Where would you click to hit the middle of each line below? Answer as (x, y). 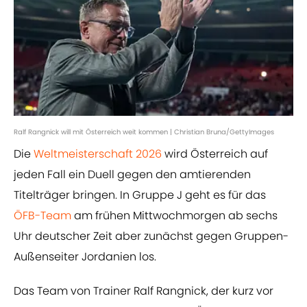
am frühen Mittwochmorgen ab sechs (174, 216)
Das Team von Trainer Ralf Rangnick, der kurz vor (144, 291)
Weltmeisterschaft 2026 (98, 154)
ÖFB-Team (42, 216)
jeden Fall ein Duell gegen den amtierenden (132, 175)
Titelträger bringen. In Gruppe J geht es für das (140, 195)
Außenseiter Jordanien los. (85, 257)
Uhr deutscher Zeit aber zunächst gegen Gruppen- (151, 236)
